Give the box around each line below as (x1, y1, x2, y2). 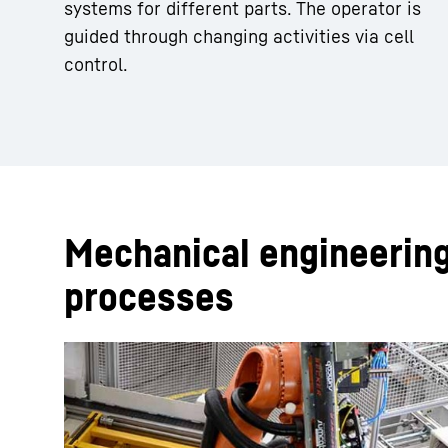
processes (64, 272, 234, 321)
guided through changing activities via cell (64, 25, 414, 48)
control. (64, 53, 128, 76)
